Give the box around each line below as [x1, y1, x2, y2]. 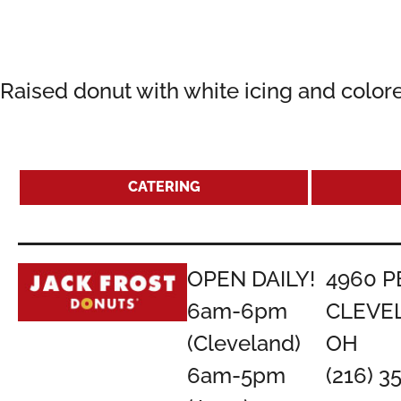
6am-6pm [186, 298, 287, 324]
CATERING [127, 178, 200, 195]
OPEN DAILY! [186, 266, 315, 292]
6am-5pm [186, 363, 286, 388]
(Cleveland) [186, 330, 301, 356]
